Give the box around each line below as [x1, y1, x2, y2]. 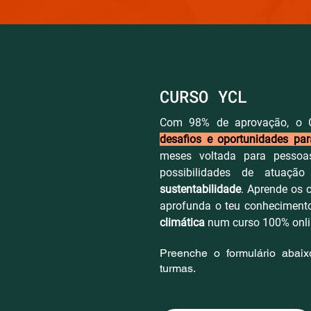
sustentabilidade [160, 182, 241, 196]
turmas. [160, 261, 196, 275]
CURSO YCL [160, 85, 247, 108]
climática [160, 215, 205, 229]
